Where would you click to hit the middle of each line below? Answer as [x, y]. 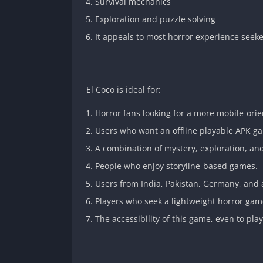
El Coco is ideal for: [124, 89]
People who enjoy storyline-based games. [176, 166]
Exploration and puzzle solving [155, 19]
